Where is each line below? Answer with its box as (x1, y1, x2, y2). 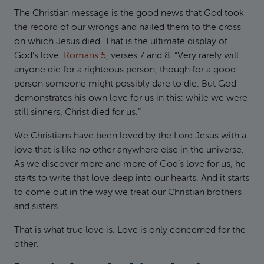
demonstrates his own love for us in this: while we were (14, 94, 247, 103)
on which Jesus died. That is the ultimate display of (14, 37, 227, 47)
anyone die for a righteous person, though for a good (14, 65, 236, 75)
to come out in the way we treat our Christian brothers (14, 188, 242, 197)
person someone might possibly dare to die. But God (14, 80, 236, 89)
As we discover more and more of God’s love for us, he (14, 160, 246, 169)
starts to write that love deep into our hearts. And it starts (14, 174, 249, 183)
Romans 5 (64, 51, 106, 61)
